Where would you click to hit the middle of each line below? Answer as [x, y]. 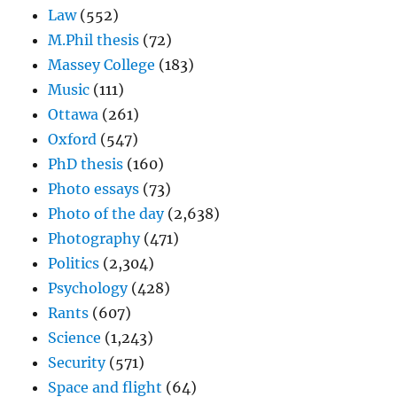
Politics [74, 264]
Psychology [88, 288]
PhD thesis [86, 164]
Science [75, 338]
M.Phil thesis [94, 40]
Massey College [102, 65]
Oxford [73, 140]
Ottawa [74, 115]
